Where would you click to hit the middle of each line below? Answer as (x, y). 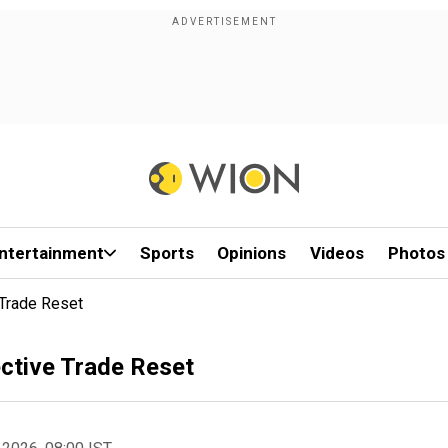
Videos (337, 253)
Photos (416, 253)
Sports (166, 253)
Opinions (252, 253)
